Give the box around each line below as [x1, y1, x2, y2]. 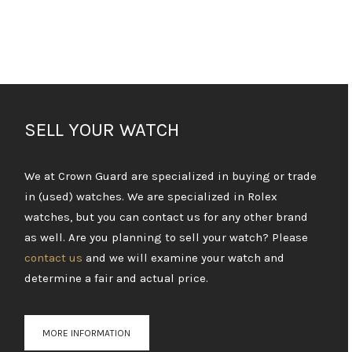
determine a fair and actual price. [24, 271, 211, 286]
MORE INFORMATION [42, 327, 131, 339]
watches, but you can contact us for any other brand [24, 210, 308, 225]
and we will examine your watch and [82, 251, 284, 266]
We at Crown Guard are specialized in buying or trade [24, 169, 317, 184]
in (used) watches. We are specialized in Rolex [24, 189, 277, 204]
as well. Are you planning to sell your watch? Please [24, 230, 308, 245]
